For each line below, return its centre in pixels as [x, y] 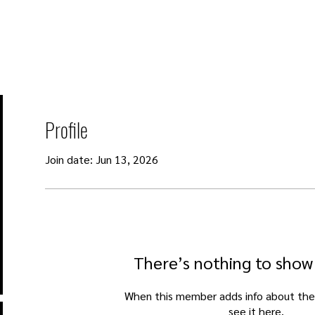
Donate [295, 28]
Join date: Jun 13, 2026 [102, 159]
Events [78, 28]
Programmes [157, 28]
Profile [66, 130]
